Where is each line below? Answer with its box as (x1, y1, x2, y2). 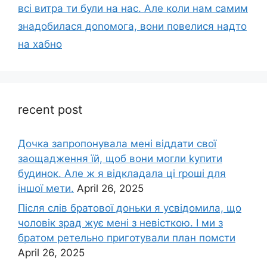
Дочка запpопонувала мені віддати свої (18, 137, 216, 150)
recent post (18, 102, 82, 117)
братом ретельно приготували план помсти (18, 232, 235, 244)
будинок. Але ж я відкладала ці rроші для (18, 167, 226, 179)
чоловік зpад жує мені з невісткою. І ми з (18, 217, 223, 229)
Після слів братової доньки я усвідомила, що (18, 202, 241, 215)
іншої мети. (18, 182, 74, 194)
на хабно (18, 38, 62, 50)
